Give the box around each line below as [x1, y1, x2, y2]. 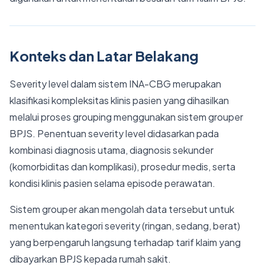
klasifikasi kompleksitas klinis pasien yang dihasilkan [9, 94, 229, 106]
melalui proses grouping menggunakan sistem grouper [9, 111, 243, 123]
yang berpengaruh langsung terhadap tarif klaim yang [9, 236, 241, 248]
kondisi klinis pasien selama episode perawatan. [9, 177, 215, 189]
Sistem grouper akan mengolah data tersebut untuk [9, 203, 234, 215]
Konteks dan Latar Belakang [9, 47, 199, 64]
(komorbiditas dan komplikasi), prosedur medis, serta [9, 160, 235, 173]
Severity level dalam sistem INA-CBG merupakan [9, 77, 221, 90]
